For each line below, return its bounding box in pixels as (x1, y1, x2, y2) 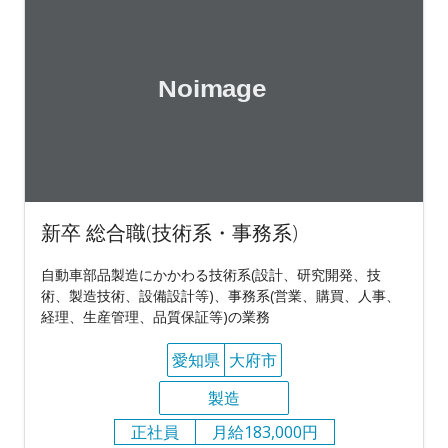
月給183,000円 (211, 420, 318, 443)
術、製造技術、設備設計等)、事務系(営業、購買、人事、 (41, 285, 400, 305)
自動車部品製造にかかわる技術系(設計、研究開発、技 (41, 264, 381, 284)
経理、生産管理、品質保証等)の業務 (41, 306, 270, 326)
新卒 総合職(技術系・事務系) (41, 218, 298, 246)
